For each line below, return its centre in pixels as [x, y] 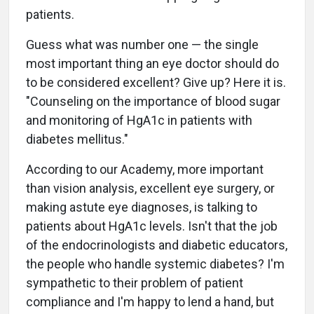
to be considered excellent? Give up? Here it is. [156, 82]
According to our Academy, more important [145, 169]
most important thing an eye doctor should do [152, 63]
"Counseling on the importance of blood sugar [153, 101]
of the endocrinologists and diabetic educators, [157, 245]
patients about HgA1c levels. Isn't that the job [152, 226]
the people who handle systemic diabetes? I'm [155, 264]
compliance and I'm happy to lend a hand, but [150, 302]
